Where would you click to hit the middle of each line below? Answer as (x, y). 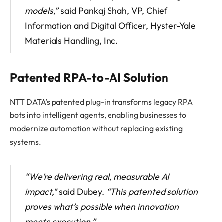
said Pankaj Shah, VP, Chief (113, 11)
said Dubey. (81, 191)
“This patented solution (152, 191)
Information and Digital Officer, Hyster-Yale (110, 26)
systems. (26, 141)
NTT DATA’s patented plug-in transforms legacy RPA (101, 101)
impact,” (41, 191)
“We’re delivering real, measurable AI (97, 176)
